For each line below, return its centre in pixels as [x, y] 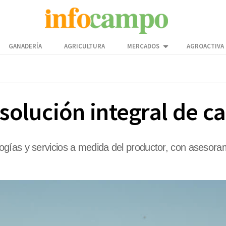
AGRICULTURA [84, 46]
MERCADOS [143, 46]
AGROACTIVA [205, 46]
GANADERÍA [25, 46]
